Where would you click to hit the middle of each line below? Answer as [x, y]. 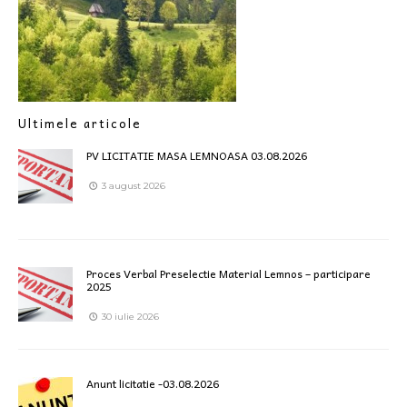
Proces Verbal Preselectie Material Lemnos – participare [228, 273]
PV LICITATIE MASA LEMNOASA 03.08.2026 [197, 155]
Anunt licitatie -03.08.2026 [153, 383]
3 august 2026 [132, 185]
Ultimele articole [80, 123]
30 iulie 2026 [129, 316]
